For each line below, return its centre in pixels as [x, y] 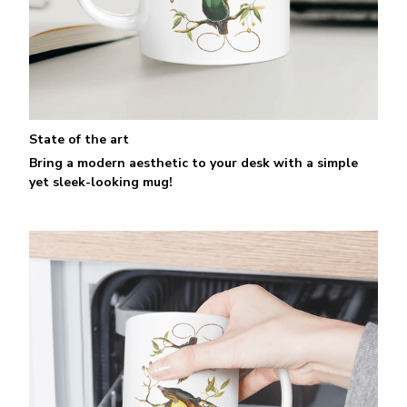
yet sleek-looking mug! [101, 183]
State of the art [79, 139]
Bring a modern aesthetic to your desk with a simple [194, 164]
